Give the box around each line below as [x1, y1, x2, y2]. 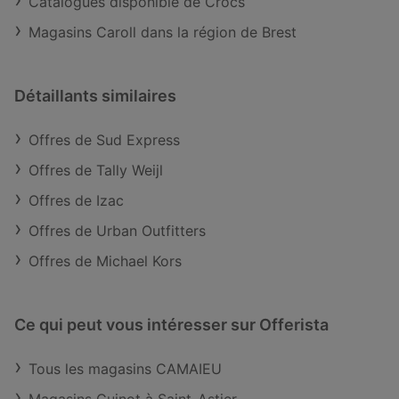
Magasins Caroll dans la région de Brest [28, 23, 297, 41]
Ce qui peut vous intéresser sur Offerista [14, 315, 329, 334]
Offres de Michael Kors [28, 252, 182, 270]
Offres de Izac [28, 191, 124, 209]
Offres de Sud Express [28, 131, 180, 149]
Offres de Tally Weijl [28, 161, 163, 179]
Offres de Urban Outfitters [28, 222, 206, 240]
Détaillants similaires [14, 86, 176, 105]
